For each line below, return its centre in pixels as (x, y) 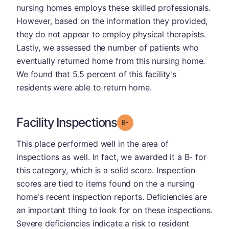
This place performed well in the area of (93, 143)
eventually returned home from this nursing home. (111, 61)
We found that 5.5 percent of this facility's (96, 74)
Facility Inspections (67, 122)
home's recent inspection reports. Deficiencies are (112, 197)
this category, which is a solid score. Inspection (106, 170)
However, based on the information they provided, (112, 21)
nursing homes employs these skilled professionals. (113, 7)
